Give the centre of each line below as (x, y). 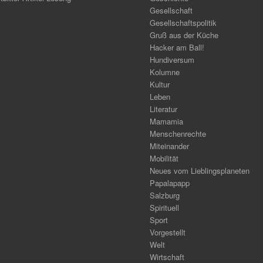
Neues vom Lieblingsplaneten (199, 170)
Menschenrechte (178, 133)
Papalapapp (169, 183)
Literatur (163, 109)
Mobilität (164, 158)
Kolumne (164, 72)
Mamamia (166, 121)
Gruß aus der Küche (184, 35)
